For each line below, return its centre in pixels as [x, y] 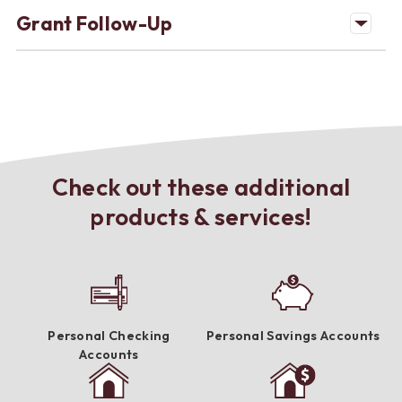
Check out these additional [201, 188]
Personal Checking [109, 336]
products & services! [201, 217]
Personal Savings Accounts [293, 336]
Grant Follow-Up [94, 23]
